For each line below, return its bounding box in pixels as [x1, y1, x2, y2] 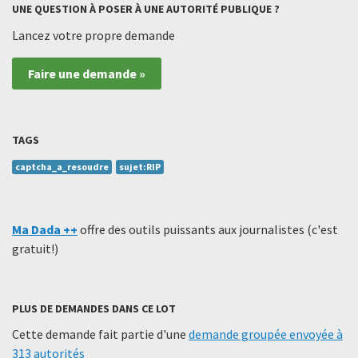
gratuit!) [12, 240, 58, 257]
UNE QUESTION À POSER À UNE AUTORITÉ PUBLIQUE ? [12, 2, 280, 17]
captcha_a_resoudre [15, 160, 109, 173]
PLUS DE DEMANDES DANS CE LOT [12, 300, 176, 316]
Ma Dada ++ [12, 221, 78, 237]
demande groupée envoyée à [189, 326, 343, 342]
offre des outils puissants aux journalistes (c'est [78, 221, 338, 237]
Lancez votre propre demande [12, 26, 175, 43]
